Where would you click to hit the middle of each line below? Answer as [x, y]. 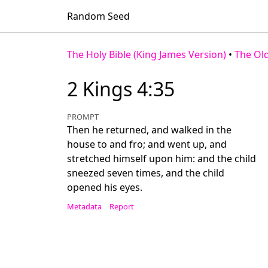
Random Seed [98, 16]
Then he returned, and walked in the [149, 130]
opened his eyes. [105, 187]
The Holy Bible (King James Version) [147, 54]
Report [121, 206]
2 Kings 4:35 [121, 89]
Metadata [84, 206]
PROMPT [83, 117]
